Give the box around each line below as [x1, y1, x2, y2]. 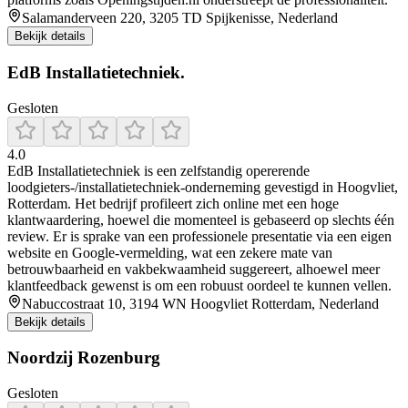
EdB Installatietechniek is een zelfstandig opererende [7, 162, 310, 178]
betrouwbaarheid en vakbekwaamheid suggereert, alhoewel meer [7, 260, 380, 277]
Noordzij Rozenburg [7, 348, 160, 368]
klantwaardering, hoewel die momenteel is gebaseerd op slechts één [7, 211, 394, 228]
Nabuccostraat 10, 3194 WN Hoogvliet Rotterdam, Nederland [22, 295, 379, 311]
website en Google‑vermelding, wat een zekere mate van [7, 244, 332, 260]
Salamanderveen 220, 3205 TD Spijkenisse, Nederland [22, 10, 338, 26]
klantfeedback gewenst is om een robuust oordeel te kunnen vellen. [7, 277, 392, 293]
